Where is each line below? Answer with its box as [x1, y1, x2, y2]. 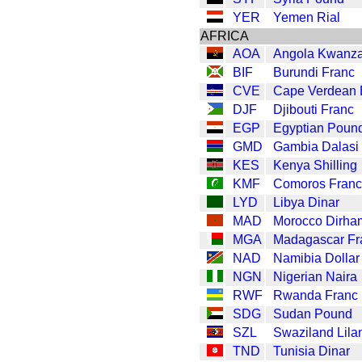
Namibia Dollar [273, 250, 360, 265]
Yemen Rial [273, 10, 340, 24]
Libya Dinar [273, 195, 339, 209]
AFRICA [200, 28, 249, 43]
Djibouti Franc [273, 102, 354, 116]
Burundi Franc [273, 65, 355, 79]
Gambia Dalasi [273, 139, 359, 154]
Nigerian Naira [273, 269, 357, 284]
